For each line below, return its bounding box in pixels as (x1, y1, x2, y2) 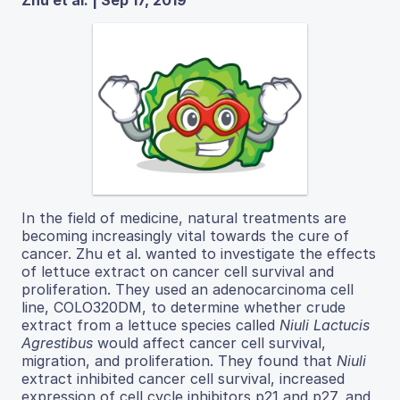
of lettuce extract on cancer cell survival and (21, 262, 334, 280)
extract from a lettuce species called (21, 315, 279, 334)
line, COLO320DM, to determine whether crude (21, 297, 346, 316)
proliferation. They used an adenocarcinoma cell (21, 279, 354, 298)
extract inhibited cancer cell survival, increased (21, 369, 345, 387)
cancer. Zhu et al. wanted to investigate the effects (21, 244, 376, 262)
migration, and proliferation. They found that (21, 351, 337, 370)
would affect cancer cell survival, (93, 333, 326, 352)
